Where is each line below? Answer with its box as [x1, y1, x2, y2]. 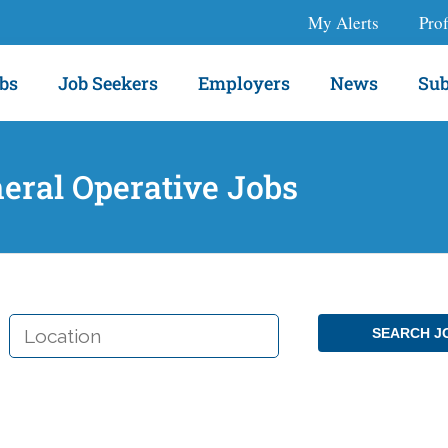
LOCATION [10, 314, 83, 331]
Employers [198, 70, 291, 95]
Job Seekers [58, 70, 159, 95]
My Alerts [308, 10, 379, 34]
